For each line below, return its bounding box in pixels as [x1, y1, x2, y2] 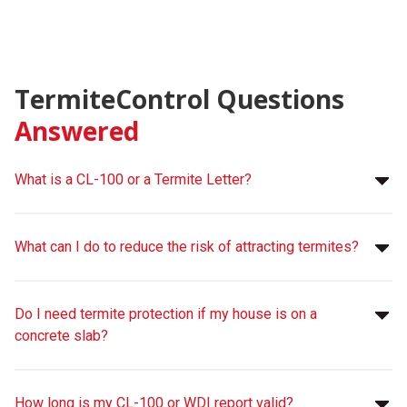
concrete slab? [15, 326, 108, 344]
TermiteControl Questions [15, 81, 344, 116]
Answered [15, 113, 139, 148]
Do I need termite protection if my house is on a [15, 304, 317, 323]
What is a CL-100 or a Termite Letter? [15, 170, 252, 188]
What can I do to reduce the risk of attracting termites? [15, 237, 359, 255]
